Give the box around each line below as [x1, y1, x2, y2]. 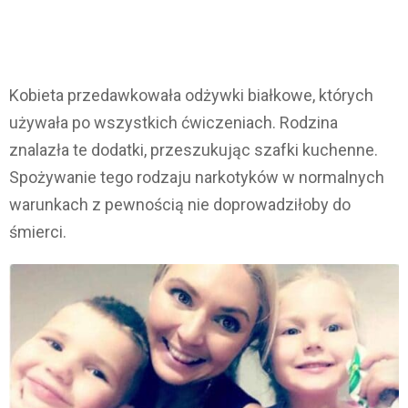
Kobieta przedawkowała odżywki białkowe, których [9, 86, 373, 106]
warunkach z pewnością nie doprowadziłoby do [9, 195, 351, 215]
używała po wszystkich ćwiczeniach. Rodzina [9, 113, 338, 133]
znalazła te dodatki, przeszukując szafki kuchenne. [9, 140, 378, 160]
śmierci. [9, 222, 66, 242]
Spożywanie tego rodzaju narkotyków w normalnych [9, 168, 384, 188]
